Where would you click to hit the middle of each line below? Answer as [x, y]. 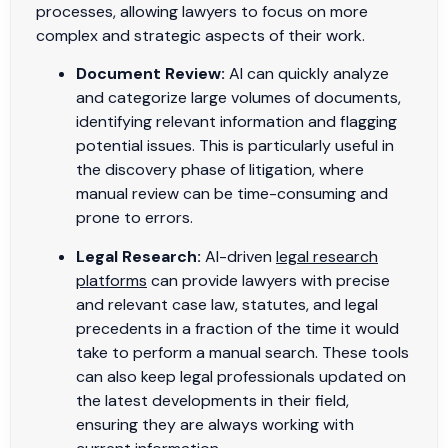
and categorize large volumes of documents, [238, 98]
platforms [111, 280]
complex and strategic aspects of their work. [200, 35]
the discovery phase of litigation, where [220, 170]
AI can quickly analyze [307, 74]
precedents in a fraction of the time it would [237, 328]
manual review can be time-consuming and [232, 194]
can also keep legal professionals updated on [241, 376]
